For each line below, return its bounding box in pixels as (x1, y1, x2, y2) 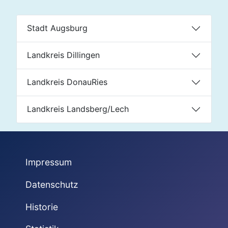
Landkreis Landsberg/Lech (27, 104, 129, 115)
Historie (25, 201, 58, 212)
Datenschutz (25, 179, 78, 190)
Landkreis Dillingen (27, 50, 100, 61)
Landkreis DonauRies (27, 77, 107, 88)
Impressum (25, 157, 72, 168)
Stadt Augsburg (27, 23, 88, 34)
